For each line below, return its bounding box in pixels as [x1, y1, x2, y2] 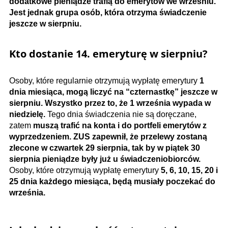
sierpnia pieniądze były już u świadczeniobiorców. [9, 155, 201, 164]
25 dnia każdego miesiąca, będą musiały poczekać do [9, 177, 215, 186]
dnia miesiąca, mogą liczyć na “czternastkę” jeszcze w [9, 88, 217, 97]
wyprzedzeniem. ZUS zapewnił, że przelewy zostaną [9, 132, 207, 141]
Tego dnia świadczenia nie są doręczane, [47, 110, 196, 119]
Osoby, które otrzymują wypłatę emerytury [9, 166, 159, 175]
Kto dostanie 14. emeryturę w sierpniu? [9, 47, 210, 61]
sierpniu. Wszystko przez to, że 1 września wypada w [9, 99, 211, 108]
